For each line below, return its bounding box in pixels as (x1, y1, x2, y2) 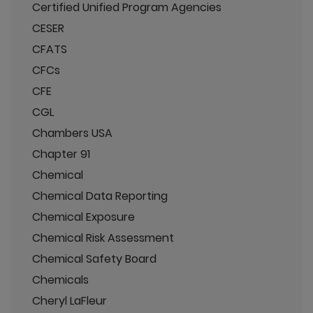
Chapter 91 (32, 146, 90, 162)
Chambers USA (32, 125, 112, 141)
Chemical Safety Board (32, 251, 156, 267)
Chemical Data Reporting (32, 188, 168, 204)
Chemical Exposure (32, 209, 135, 225)
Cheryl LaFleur (32, 293, 107, 309)
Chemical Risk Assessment (32, 230, 174, 246)
